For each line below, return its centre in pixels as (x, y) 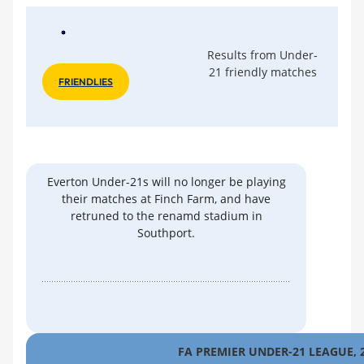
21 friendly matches (262, 71)
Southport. (166, 232)
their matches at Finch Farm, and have (166, 198)
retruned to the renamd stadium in (166, 215)
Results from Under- (262, 54)
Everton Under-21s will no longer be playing (166, 181)
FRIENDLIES (86, 81)
